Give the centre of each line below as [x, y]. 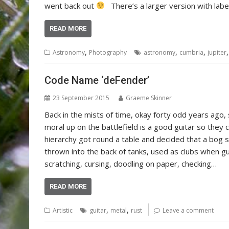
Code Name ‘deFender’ [97, 80]
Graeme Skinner [149, 98]
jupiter [217, 52]
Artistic [63, 210]
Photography [108, 52]
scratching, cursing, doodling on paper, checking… [131, 164]
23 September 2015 [81, 98]
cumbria [191, 52]
